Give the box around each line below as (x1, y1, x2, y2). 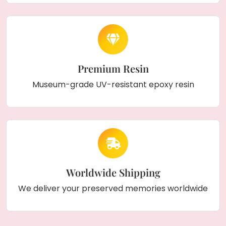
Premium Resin (77, 62, 149, 76)
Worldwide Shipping (66, 165, 160, 180)
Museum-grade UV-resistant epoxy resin (32, 79, 194, 91)
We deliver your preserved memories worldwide (18, 183, 208, 195)
